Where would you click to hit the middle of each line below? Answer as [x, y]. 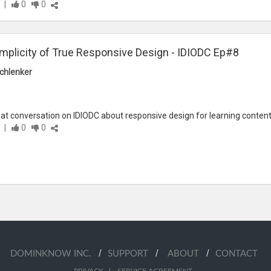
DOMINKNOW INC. [54, 254]
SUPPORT [132, 254]
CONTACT [237, 254]
